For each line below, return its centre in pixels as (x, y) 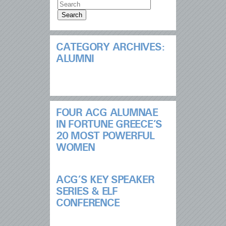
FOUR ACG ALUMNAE (107, 113)
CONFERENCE (88, 203)
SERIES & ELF (87, 191)
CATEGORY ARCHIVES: (110, 47)
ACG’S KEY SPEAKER (105, 180)
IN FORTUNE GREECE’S (109, 124)
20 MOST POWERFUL (105, 136)
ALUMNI (75, 59)
